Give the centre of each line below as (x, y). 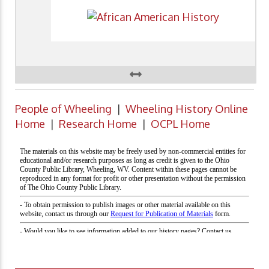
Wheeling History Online (187, 109)
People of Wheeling (63, 109)
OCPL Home (180, 124)
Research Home (98, 124)
